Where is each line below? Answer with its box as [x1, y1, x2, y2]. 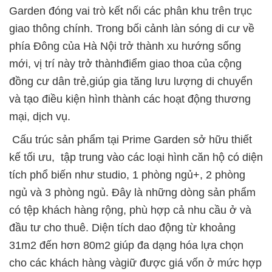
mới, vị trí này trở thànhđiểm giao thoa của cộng [9, 58, 242, 70]
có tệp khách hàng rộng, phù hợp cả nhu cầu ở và [9, 204, 251, 216]
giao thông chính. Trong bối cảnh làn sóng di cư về [9, 22, 254, 35]
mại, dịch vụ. [9, 110, 70, 123]
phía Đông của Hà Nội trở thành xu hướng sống [9, 40, 241, 52]
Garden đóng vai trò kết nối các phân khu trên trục [9, 5, 252, 17]
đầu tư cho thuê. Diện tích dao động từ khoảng [9, 222, 236, 234]
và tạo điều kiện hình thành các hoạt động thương [9, 93, 251, 105]
